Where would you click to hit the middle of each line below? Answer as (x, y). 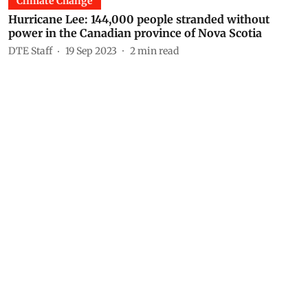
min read (158, 51)
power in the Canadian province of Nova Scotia (135, 33)
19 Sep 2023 (91, 51)
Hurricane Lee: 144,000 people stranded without (139, 19)
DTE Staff (30, 51)
